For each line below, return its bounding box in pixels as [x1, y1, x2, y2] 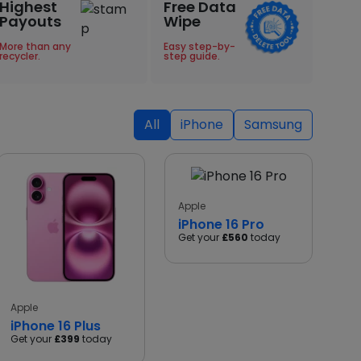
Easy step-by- [164, 39, 236, 53]
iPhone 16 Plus [10, 317, 101, 335]
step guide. [164, 49, 221, 63]
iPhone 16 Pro [178, 215, 264, 234]
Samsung [244, 115, 302, 134]
